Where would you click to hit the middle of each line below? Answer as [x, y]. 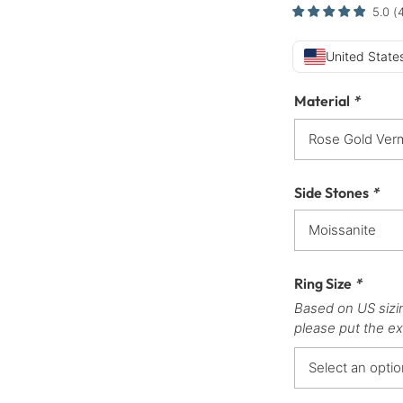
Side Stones [333, 192]
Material [323, 101]
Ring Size [324, 283]
